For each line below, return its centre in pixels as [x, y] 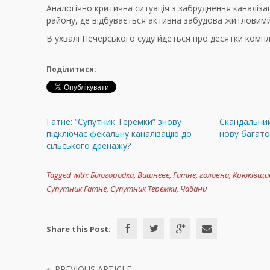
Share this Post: [79, 229]
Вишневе [153, 175]
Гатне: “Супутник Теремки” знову [114, 122]
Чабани [193, 189]
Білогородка [112, 175]
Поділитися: [71, 69]
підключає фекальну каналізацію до [119, 134]
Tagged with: [67, 175]
